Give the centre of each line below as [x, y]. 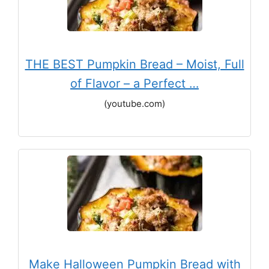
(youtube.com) [134, 103]
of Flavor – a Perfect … [134, 83]
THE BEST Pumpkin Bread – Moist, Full [134, 64]
